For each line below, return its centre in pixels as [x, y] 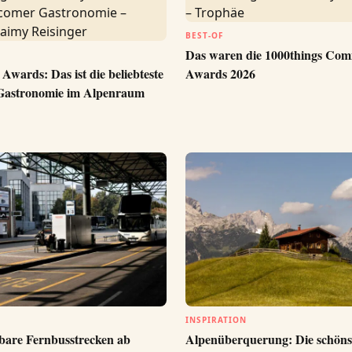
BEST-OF [204, 35]
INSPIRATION [216, 319]
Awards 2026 [220, 73]
